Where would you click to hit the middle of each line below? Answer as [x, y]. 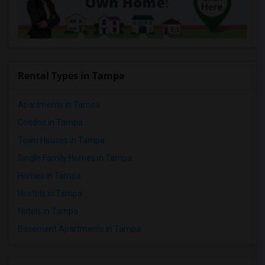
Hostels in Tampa [50, 193]
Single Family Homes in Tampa [75, 158]
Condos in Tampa [50, 122]
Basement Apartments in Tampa [79, 229]
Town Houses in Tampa [61, 140]
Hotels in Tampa [48, 211]
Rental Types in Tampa [71, 75]
